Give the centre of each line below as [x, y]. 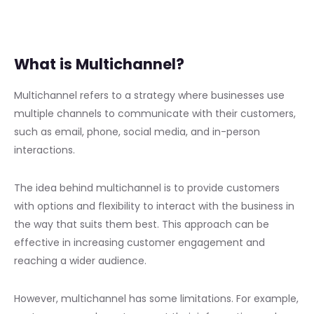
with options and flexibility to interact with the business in [154, 206]
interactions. [45, 150]
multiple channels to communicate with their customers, [155, 113]
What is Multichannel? [99, 64]
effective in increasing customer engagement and [139, 242]
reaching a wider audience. [80, 260]
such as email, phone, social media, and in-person [137, 131]
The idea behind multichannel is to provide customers [147, 187]
